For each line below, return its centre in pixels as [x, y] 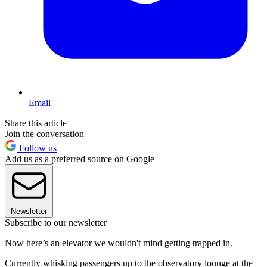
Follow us [37, 148]
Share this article [36, 123]
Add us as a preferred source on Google [80, 159]
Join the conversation [44, 133]
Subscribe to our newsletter [56, 222]
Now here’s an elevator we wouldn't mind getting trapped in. [119, 243]
